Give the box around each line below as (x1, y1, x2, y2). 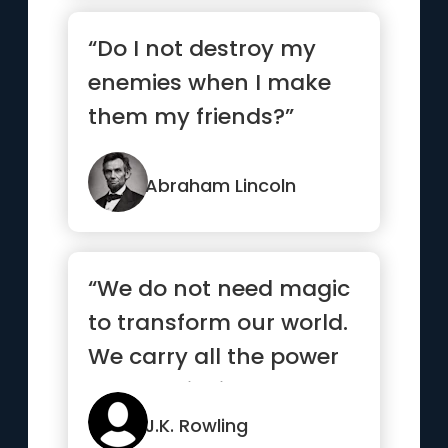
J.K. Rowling (145, 413, 249, 438)
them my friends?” (88, 101, 295, 132)
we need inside (88, 375, 253, 406)
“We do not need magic (88, 273, 351, 304)
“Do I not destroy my (88, 33, 317, 64)
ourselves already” (88, 409, 297, 440)
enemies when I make (88, 67, 332, 98)
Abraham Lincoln (145, 173, 297, 198)
